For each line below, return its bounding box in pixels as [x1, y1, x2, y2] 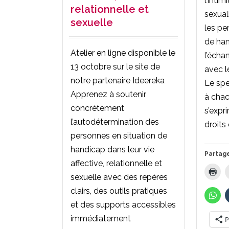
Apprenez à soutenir [71, 89, 146, 99]
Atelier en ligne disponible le [71, 48, 175, 58]
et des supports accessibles [71, 199, 176, 210]
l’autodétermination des [71, 117, 159, 127]
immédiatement [71, 213, 131, 223]
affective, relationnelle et [71, 158, 162, 168]
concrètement [71, 103, 124, 113]
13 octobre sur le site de [71, 61, 160, 72]
